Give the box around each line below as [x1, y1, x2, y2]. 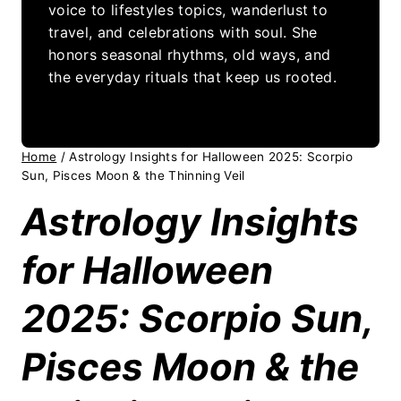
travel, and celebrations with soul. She [48, 23, 318, 42]
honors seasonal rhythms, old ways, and [48, 46, 331, 64]
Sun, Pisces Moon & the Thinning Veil [21, 168, 245, 183]
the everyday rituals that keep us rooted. [48, 68, 337, 87]
